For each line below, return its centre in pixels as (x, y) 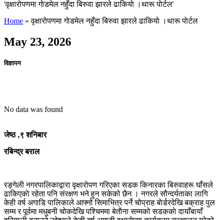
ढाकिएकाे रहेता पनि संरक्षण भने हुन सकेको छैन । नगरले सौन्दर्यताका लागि (106, 193)
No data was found (33, 109)
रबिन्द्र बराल (22, 151)
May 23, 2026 (38, 42)
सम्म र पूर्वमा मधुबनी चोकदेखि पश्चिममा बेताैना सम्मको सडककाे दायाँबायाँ (103, 211)
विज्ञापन (12, 63)
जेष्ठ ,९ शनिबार (25, 135)
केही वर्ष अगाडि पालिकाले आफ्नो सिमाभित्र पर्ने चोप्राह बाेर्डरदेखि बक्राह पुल (110, 202)
